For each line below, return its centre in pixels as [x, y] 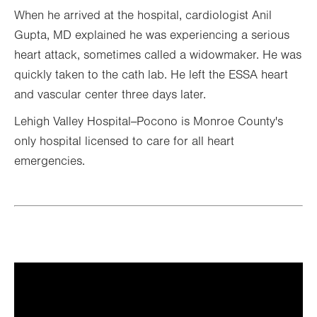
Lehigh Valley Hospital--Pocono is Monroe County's [149, 122]
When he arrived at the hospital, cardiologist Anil [143, 16]
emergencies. [50, 161]
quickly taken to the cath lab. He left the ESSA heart [151, 75]
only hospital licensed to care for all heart [124, 142]
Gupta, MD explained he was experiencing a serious [152, 35]
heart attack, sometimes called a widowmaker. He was [158, 55]
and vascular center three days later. [110, 95]
